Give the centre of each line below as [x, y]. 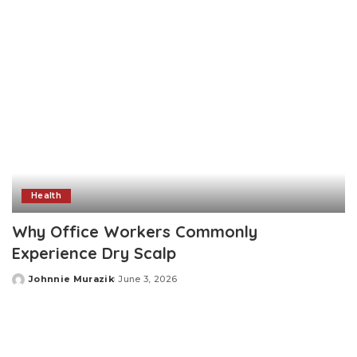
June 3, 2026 [148, 279]
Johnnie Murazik [72, 279]
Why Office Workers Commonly [135, 232]
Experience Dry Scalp [94, 253]
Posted [30, 285]
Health [47, 196]
